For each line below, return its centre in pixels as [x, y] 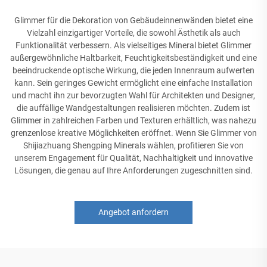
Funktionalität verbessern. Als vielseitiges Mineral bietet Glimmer [133, 45]
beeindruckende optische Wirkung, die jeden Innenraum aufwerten [133, 70]
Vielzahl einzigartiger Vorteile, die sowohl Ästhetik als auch [133, 32]
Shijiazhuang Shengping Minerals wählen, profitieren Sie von [133, 145]
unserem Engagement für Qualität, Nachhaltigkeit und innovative [133, 158]
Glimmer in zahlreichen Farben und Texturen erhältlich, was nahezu [133, 120]
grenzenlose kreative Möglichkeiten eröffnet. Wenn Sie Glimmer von [133, 133]
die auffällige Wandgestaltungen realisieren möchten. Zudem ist [133, 108]
